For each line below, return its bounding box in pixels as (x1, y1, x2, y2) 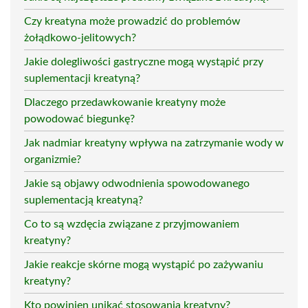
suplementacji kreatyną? (24, 72, 140, 84)
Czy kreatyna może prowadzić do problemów (24, 15, 241, 27)
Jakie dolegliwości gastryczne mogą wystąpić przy (24, 56, 263, 67)
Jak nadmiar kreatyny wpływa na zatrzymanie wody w (24, 137, 284, 148)
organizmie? (24, 153, 81, 165)
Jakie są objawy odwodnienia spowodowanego (24, 177, 250, 189)
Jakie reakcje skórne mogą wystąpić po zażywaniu (24, 258, 263, 270)
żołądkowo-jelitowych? (24, 32, 136, 43)
